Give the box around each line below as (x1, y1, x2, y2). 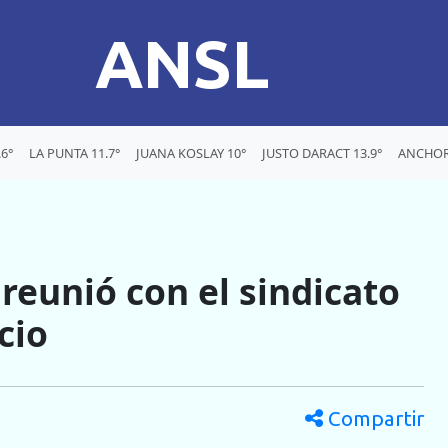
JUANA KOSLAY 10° (136, 143, 246, 162)
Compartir (323, 407, 424, 431)
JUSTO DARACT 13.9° (262, 143, 382, 162)
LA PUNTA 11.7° (29, 143, 120, 162)
